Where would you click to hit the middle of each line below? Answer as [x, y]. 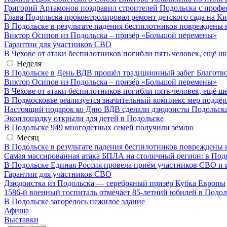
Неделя [29, 63]
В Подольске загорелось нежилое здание [74, 201]
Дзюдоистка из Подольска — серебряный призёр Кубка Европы [115, 183]
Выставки [21, 219]
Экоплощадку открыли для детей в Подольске [84, 118]
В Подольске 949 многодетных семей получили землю [99, 127]
